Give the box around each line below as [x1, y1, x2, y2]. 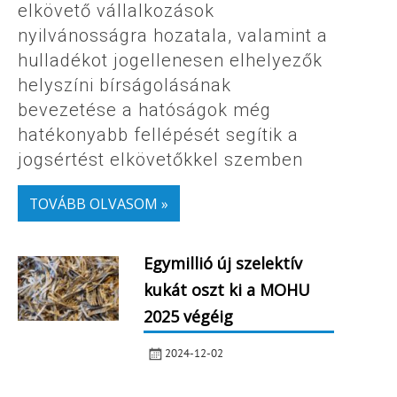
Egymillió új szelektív [143, 252, 302, 274]
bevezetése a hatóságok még [18, 99, 271, 121]
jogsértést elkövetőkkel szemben [18, 149, 303, 171]
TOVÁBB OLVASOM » [28, 193, 168, 214]
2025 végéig [143, 305, 233, 327]
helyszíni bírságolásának [18, 74, 231, 97]
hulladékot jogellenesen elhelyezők [18, 50, 323, 72]
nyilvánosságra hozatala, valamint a [18, 25, 328, 47]
